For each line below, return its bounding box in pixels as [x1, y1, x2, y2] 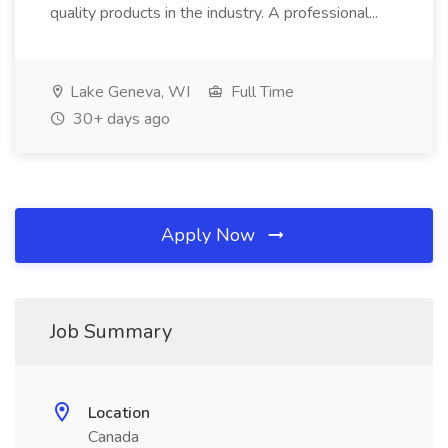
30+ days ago [69, 108, 170, 130]
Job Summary [50, 318, 172, 345]
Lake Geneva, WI [66, 81, 190, 103]
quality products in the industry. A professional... [50, 2, 382, 24]
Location [88, 402, 150, 424]
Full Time [227, 81, 294, 103]
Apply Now [161, 223, 260, 247]
